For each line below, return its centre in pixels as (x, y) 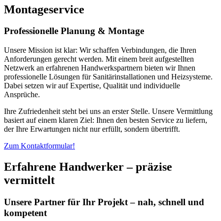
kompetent (25, 213)
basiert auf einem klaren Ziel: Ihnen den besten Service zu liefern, (106, 120)
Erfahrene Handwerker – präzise (88, 167)
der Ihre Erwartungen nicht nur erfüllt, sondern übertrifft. (92, 129)
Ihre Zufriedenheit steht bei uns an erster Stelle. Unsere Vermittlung (108, 111)
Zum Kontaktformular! (39, 146)
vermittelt (29, 180)
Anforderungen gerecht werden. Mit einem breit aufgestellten (99, 59)
